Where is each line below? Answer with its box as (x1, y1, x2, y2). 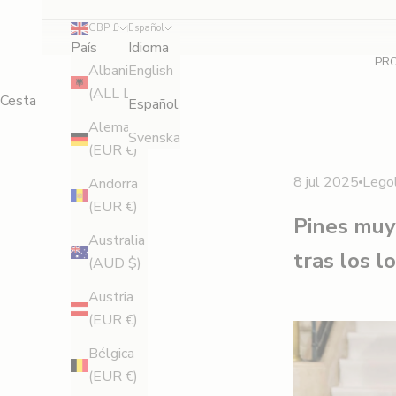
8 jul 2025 (293, 171, 359, 192)
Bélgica (88, 344, 134, 364)
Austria (88, 287, 133, 308)
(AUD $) (88, 254, 141, 274)
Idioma (128, 38, 169, 58)
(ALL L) (88, 84, 135, 104)
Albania (88, 61, 135, 81)
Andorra (88, 174, 138, 194)
